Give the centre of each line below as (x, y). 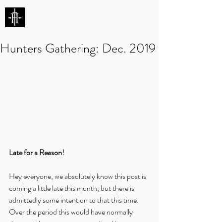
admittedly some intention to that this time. (75, 200)
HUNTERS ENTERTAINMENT (75, 18)
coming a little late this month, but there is (72, 188)
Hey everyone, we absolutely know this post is (78, 176)
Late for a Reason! (37, 153)
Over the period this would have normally (72, 212)
